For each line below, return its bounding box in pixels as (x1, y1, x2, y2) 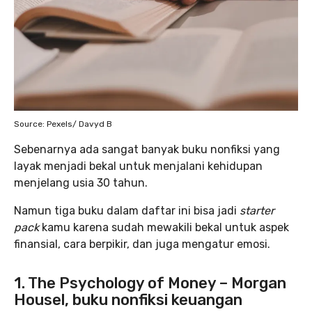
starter (240, 204, 274, 218)
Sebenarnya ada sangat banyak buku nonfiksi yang (14, 143, 280, 157)
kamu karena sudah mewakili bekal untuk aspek (39, 221, 289, 235)
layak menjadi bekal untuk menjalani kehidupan (14, 159, 263, 173)
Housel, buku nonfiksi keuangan (14, 290, 242, 310)
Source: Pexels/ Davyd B (14, 119, 112, 130)
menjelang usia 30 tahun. (14, 176, 148, 190)
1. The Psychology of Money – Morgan (14, 274, 286, 293)
